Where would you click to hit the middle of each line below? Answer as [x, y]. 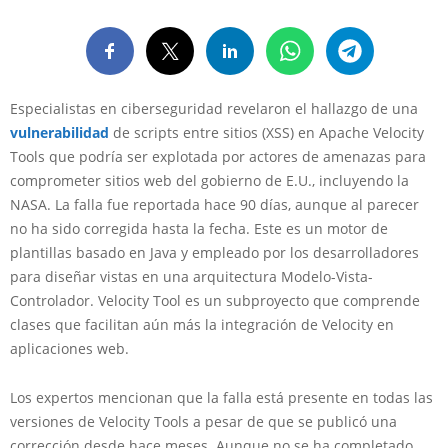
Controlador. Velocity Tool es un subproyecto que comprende [215, 300]
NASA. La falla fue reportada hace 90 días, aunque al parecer [214, 204]
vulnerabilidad [59, 132]
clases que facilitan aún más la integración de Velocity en [202, 324]
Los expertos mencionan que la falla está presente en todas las [221, 397]
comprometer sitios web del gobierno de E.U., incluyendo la [209, 180]
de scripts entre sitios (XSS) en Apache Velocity [266, 132]
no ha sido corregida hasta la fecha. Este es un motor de [199, 228]
